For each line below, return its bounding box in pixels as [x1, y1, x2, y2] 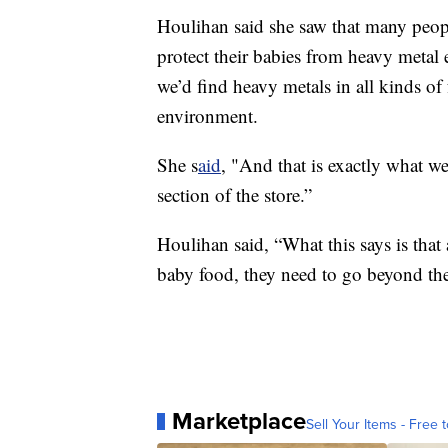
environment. [157, 103, 258, 129]
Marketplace [172, 403, 306, 440]
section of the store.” [157, 182, 312, 208]
